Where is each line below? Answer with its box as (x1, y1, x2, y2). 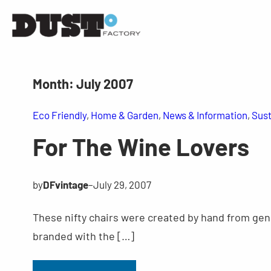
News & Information (162, 108, 247, 121)
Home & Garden (90, 108, 158, 121)
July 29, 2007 (93, 178, 151, 191)
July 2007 (76, 75, 133, 91)
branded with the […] (32, 229, 134, 243)
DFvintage (42, 178, 88, 191)
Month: (32, 75, 76, 91)
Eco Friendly (32, 108, 87, 121)
